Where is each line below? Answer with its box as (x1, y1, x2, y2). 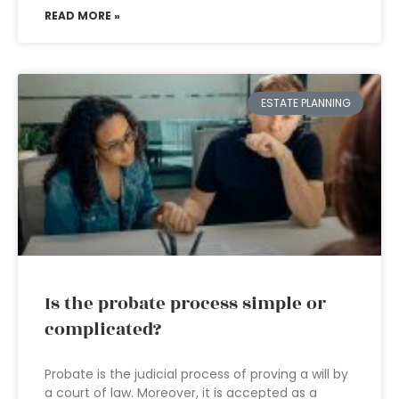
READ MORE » (45, 8, 120, 23)
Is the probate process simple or (45, 290, 326, 317)
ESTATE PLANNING (260, 95, 351, 111)
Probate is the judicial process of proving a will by (45, 365, 348, 383)
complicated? (45, 316, 161, 343)
